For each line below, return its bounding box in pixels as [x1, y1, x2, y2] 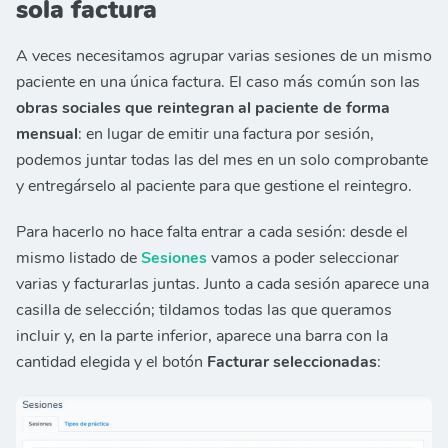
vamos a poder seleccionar [207, 246, 399, 269]
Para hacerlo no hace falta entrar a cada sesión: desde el [16, 220, 408, 243]
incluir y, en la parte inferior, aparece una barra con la [16, 324, 388, 347]
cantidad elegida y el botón [16, 350, 207, 373]
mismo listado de [16, 246, 141, 269]
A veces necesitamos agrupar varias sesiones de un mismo [16, 44, 432, 67]
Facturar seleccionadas [207, 350, 377, 373]
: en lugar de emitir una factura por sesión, [78, 122, 374, 145]
